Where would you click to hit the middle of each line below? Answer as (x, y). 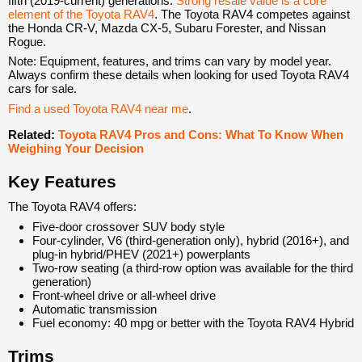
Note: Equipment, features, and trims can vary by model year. (170, 61)
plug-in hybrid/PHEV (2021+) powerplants (141, 254)
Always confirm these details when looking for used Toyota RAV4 (179, 75)
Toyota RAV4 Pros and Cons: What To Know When (201, 134)
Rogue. (27, 41)
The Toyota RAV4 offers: (72, 207)
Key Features (62, 181)
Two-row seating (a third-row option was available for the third (193, 267)
